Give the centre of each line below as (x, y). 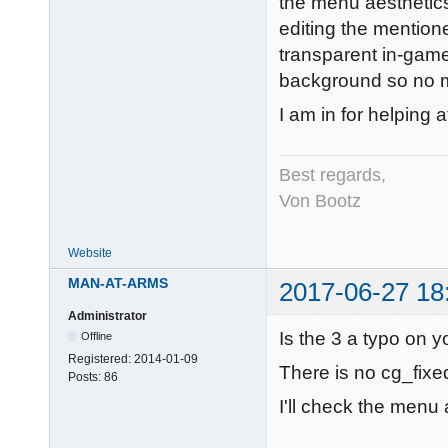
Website (90, 252)
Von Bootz (320, 200)
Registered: (101, 359)
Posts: (86, 377)
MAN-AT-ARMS (118, 283)
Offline (97, 336)
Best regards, (332, 174)
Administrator (107, 316)
